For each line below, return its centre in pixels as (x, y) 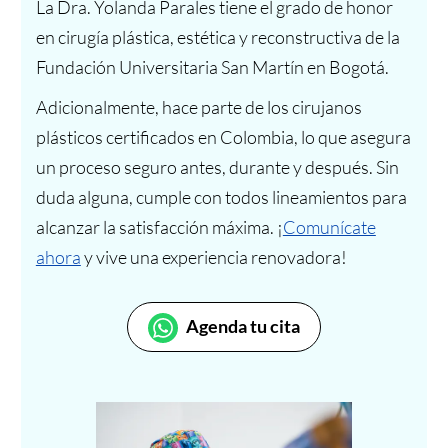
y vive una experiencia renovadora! (213, 257)
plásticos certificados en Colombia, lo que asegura (223, 137)
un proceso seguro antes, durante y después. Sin (217, 167)
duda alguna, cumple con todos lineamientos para (221, 197)
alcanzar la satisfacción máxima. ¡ (159, 227)
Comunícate (329, 227)
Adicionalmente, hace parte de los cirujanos (198, 107)
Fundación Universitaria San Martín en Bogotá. (213, 67)
